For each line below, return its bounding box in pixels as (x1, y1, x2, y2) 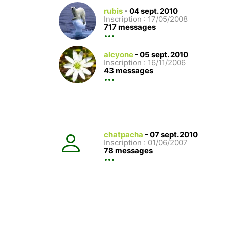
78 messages (104, 145, 153, 155)
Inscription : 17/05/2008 (104, 14, 188, 24)
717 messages (104, 22, 156, 32)
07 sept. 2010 (150, 129, 198, 139)
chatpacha (104, 129, 143, 139)
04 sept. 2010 (129, 6, 178, 16)
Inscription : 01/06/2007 (104, 137, 188, 147)
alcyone (104, 49, 133, 59)
